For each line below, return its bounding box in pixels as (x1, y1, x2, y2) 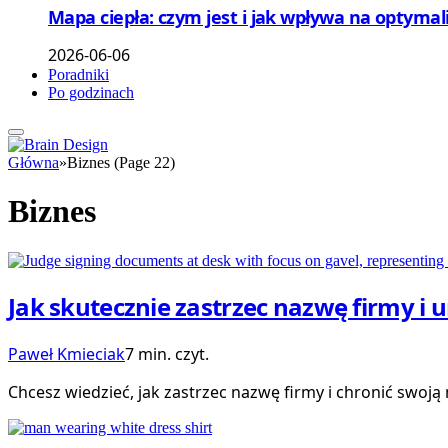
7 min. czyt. (125, 342, 209, 365)
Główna (8, 153, 59, 171)
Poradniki (48, 65, 109, 83)
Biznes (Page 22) (67, 153, 175, 171)
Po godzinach (48, 83, 134, 101)
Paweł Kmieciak (8, 342, 125, 365)
